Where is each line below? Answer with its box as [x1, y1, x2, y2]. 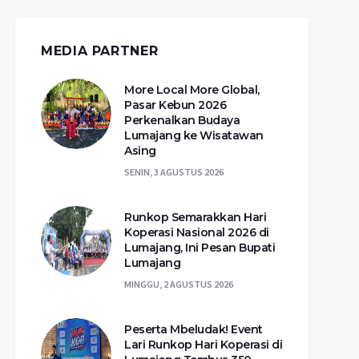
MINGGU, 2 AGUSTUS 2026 [124, 277, 233, 290]
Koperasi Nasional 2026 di [124, 224, 269, 240]
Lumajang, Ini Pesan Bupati [124, 240, 275, 255]
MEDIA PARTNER [41, 42, 159, 58]
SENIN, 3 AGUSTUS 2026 [124, 165, 224, 178]
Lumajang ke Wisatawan [124, 127, 264, 143]
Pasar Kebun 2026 [124, 97, 226, 112]
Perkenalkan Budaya [124, 112, 240, 127]
